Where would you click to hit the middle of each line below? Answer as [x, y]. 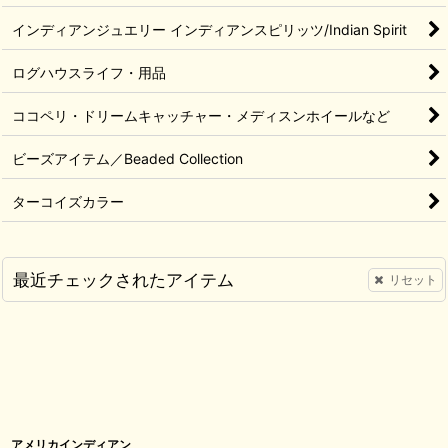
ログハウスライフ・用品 [89, 73]
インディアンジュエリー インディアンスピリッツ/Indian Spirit [209, 30]
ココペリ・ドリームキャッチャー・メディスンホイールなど [201, 116]
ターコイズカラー [68, 202]
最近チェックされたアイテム [123, 280]
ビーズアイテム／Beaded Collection [127, 159]
